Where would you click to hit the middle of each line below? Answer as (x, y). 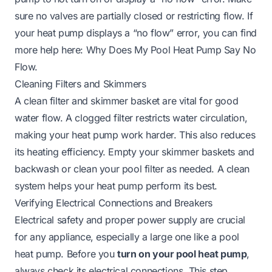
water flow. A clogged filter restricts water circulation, (131, 117)
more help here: (50, 49)
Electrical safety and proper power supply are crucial (130, 219)
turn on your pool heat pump (182, 253)
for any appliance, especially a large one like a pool (127, 236)
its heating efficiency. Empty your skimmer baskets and (134, 151)
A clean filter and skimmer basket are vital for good (127, 100)
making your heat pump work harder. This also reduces (135, 134)
